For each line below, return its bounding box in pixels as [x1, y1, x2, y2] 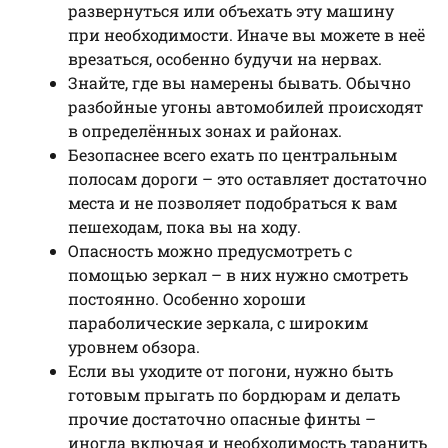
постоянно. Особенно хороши [68, 287, 306, 309]
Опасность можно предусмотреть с [68, 239, 352, 261]
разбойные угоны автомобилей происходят [68, 95, 423, 117]
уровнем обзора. [68, 335, 200, 357]
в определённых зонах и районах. [68, 119, 342, 141]
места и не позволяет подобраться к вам [68, 191, 397, 213]
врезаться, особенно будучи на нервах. [68, 47, 382, 69]
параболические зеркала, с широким [68, 311, 368, 333]
